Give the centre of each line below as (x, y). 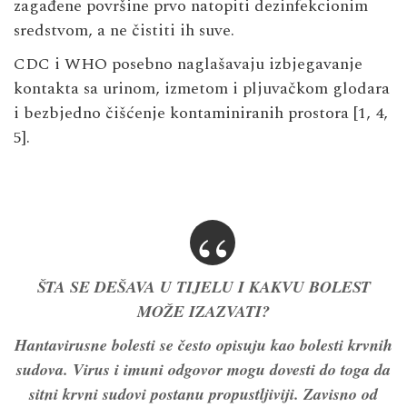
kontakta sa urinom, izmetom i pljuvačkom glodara (202, 88)
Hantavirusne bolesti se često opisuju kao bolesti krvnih (203, 344)
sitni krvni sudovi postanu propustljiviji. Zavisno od (203, 393)
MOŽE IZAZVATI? (203, 311)
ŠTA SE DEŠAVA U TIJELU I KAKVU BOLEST (203, 286)
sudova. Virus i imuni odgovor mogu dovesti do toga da (203, 369)
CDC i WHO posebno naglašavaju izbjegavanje (188, 64)
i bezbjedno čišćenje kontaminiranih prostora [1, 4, (201, 113)
